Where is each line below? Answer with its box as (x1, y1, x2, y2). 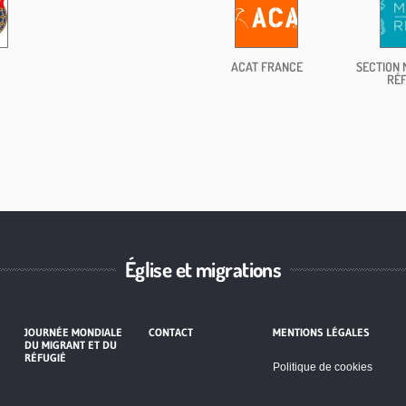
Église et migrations (124, 255, 282, 282)
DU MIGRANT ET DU (24, 337, 117, 352)
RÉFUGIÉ (24, 350, 66, 364)
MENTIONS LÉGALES (273, 324, 371, 339)
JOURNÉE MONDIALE (24, 324, 122, 339)
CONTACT (148, 324, 193, 339)
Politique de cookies (273, 360, 373, 373)
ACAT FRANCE (230, 58, 303, 74)
